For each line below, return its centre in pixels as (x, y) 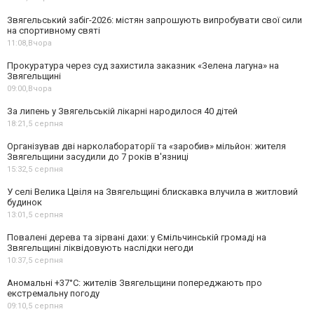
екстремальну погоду (53, 293)
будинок (25, 202)
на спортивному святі (54, 30)
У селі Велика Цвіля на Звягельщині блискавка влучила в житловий (152, 191)
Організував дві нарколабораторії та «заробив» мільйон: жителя (146, 146)
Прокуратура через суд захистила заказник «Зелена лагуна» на (143, 65)
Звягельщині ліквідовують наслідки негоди (100, 247)
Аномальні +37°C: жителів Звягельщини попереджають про (135, 282)
